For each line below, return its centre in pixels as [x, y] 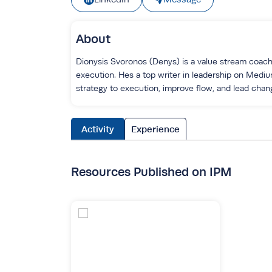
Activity [98, 129]
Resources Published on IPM [151, 172]
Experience [155, 129]
